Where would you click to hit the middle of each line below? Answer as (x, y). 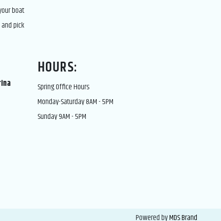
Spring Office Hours (63, 87)
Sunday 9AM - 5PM (62, 117)
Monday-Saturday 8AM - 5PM (75, 102)
